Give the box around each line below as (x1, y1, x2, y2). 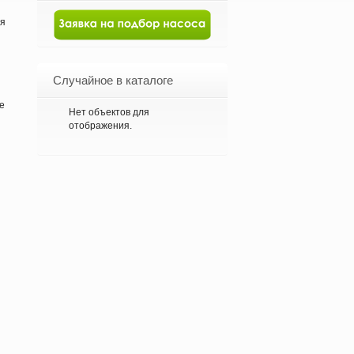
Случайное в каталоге (53, 73, 173, 87)
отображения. (69, 120, 132, 131)
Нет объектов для (69, 107, 149, 118)
